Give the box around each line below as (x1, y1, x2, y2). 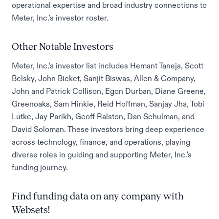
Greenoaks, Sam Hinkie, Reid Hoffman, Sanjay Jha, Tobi (12, 100, 204, 108)
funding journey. (12, 163, 68, 171)
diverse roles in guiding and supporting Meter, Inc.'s (12, 151, 192, 158)
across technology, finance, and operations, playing (12, 138, 190, 146)
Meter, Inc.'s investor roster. (12, 14, 109, 22)
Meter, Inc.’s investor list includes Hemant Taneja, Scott (12, 62, 203, 69)
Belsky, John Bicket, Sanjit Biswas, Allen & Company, (12, 74, 196, 82)
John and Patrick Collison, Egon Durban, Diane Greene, (12, 87, 206, 95)
